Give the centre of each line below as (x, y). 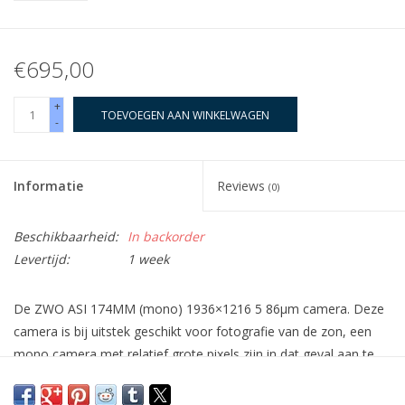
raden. (32, 377)
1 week (148, 259)
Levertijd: (42, 259)
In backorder (166, 237)
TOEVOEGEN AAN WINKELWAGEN (185, 116)
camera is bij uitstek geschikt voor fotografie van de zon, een (193, 332)
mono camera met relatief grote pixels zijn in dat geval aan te (194, 354)
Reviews (243, 186)
